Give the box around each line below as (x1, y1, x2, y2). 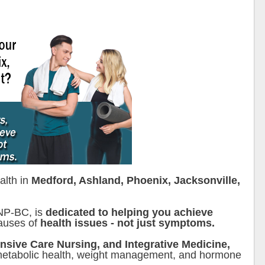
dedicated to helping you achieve (46, 206, 213, 219)
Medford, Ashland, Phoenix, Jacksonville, (31, 174, 240, 187)
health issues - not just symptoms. (40, 217, 215, 230)
